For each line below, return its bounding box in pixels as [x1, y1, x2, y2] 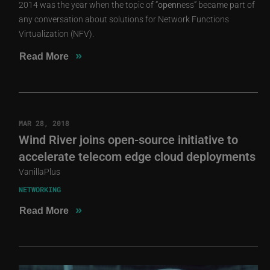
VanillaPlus [19, 165, 61, 177]
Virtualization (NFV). [19, 27, 95, 39]
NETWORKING [19, 184, 61, 194]
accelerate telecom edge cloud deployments [19, 148, 256, 164]
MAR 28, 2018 [19, 118, 70, 128]
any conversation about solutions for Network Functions [19, 13, 230, 25]
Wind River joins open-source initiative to [19, 131, 239, 147]
